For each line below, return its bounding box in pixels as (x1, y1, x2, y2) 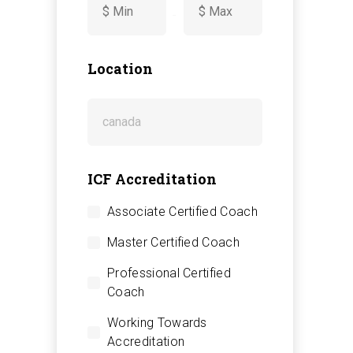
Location (87, 58, 153, 78)
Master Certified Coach (107, 234, 240, 250)
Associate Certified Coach (107, 203, 258, 219)
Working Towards (107, 314, 207, 330)
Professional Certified (107, 265, 232, 281)
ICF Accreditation (87, 169, 217, 188)
